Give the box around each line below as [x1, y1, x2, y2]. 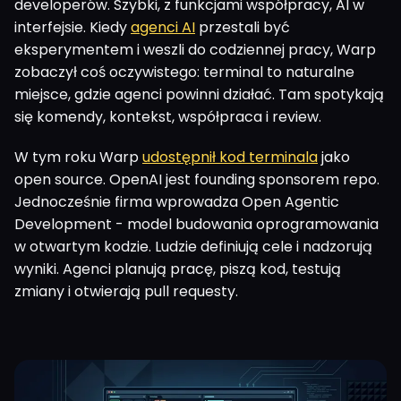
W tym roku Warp [14, 146, 142, 167]
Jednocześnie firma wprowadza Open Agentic [14, 191, 339, 212]
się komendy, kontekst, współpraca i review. [14, 106, 321, 127]
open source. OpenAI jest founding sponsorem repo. [14, 168, 380, 190]
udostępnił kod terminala [142, 146, 318, 167]
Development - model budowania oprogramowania [14, 213, 379, 235]
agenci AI [131, 16, 195, 38]
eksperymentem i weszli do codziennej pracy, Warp [14, 38, 376, 60]
